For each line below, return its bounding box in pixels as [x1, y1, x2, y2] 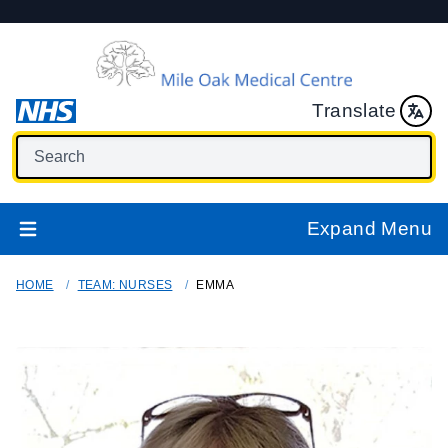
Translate [312, 100, 396, 121]
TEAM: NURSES [77, 278, 173, 292]
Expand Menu [306, 218, 432, 239]
